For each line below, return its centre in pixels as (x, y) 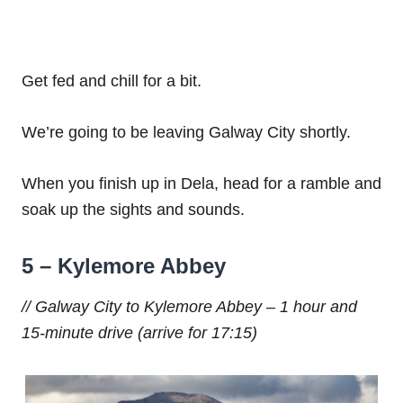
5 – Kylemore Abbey (124, 266)
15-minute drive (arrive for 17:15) (139, 333)
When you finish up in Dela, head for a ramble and (201, 184)
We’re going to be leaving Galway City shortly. (186, 133)
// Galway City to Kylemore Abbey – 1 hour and (189, 307)
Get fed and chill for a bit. (112, 81)
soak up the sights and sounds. (133, 210)
